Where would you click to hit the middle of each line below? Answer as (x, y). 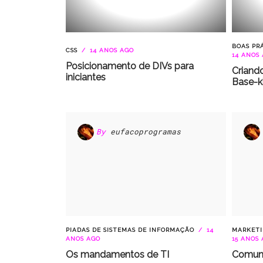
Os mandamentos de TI (117, 254)
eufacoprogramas (146, 132)
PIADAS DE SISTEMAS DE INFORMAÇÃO (130, 230)
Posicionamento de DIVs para (130, 66)
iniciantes (86, 77)
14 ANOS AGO (111, 50)
